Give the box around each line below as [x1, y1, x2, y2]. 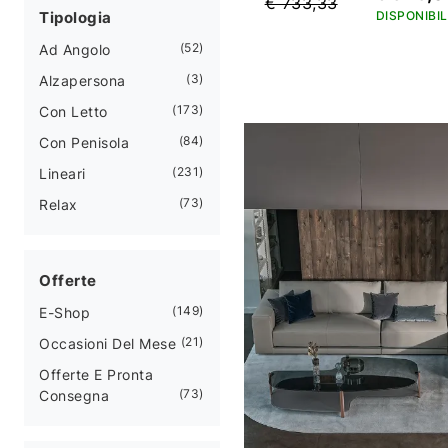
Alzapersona [39, 71, 126, 89]
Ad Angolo [39, 40, 111, 58]
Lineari [39, 164, 86, 182]
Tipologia [39, 7, 112, 27]
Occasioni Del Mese [39, 334, 176, 352]
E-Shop [39, 303, 90, 321]
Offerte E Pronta [39, 365, 153, 383]
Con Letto [39, 102, 108, 120]
